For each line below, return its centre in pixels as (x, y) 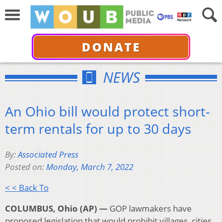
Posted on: (26, 167)
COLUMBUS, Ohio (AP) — (56, 209)
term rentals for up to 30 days (98, 128)
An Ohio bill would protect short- (108, 111)
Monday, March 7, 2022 (90, 167)
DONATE (111, 47)
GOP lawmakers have (150, 209)
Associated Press (48, 155)
